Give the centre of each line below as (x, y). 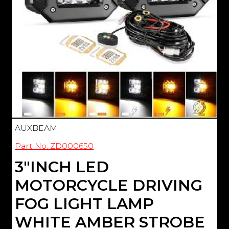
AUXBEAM (36, 128)
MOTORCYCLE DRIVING (109, 185)
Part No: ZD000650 (54, 146)
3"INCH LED (62, 167)
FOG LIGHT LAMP (85, 203)
